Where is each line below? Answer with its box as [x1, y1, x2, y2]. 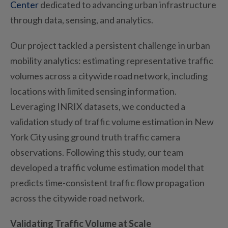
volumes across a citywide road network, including [10, 70, 208, 81]
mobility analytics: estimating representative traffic [10, 54, 213, 66]
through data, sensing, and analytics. [10, 14, 153, 25]
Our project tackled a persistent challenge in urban [10, 39, 210, 51]
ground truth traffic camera [69, 131, 180, 142]
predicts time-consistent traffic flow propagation [10, 177, 205, 188]
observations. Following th [10, 146, 115, 158]
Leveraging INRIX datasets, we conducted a [10, 100, 185, 112]
